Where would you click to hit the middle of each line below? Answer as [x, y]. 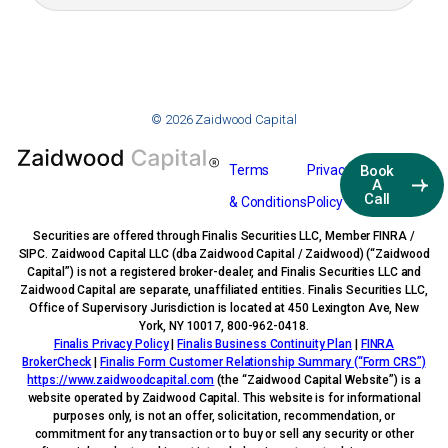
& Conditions [267, 201]
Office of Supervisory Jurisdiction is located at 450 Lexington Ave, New [224, 307]
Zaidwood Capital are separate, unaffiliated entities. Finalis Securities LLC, [224, 289]
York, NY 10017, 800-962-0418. [224, 325]
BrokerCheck [57, 361]
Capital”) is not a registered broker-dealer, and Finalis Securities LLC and [224, 271]
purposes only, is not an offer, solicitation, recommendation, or [224, 415]
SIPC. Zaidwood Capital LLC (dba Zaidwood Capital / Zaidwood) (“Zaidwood [224, 253]
